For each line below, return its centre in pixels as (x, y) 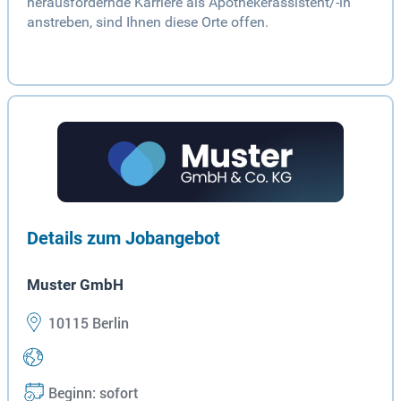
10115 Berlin (87, 324)
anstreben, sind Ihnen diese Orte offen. (148, 22)
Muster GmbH (75, 285)
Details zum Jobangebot (124, 239)
